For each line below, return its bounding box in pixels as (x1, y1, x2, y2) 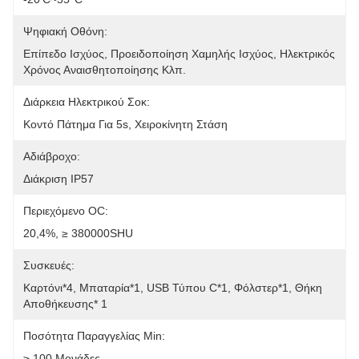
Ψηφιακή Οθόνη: (23, 25, 107, 38)
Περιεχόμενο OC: (23, 204, 108, 217)
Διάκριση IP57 (23, 172, 94, 185)
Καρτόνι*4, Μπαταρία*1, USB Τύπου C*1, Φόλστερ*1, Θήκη (23, 281, 322, 294)
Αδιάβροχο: (23, 150, 80, 163)
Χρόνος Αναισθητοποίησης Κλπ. (23, 63, 186, 76)
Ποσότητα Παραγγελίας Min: (23, 329, 165, 342)
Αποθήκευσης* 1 (23, 297, 107, 310)
